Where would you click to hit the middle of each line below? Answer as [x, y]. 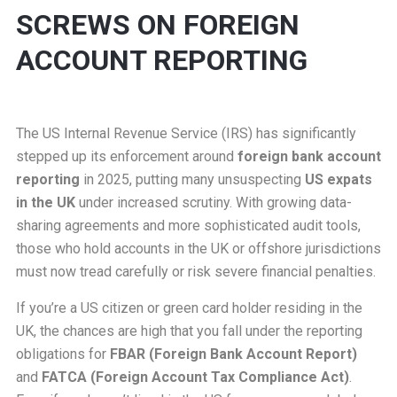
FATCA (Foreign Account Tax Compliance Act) [195, 378]
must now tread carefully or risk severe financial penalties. [195, 272]
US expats [338, 180]
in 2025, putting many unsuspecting [192, 180]
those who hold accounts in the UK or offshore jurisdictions [198, 249]
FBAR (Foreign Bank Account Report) [233, 354]
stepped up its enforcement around [126, 157]
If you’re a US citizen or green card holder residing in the [189, 308]
